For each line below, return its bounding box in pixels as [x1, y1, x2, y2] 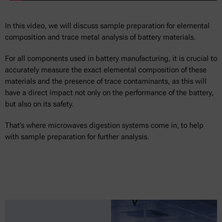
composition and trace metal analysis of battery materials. [5, 32, 196, 42]
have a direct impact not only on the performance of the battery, [5, 88, 214, 97]
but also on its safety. [5, 99, 74, 109]
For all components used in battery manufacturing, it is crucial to [5, 54, 217, 63]
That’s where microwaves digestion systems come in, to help [5, 120, 204, 130]
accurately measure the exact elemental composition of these [5, 65, 207, 74]
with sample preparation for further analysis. [5, 132, 149, 141]
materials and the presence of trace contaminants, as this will [5, 76, 207, 86]
